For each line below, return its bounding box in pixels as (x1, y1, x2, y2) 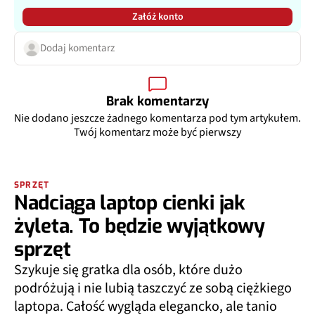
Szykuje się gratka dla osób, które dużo (14, 257, 243, 278)
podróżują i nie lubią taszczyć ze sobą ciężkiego (14, 276, 292, 296)
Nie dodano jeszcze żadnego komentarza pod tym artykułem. (14, 108, 301, 124)
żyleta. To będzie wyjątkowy (14, 210, 265, 237)
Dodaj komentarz (40, 38, 115, 53)
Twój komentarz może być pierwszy (74, 122, 241, 138)
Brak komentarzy (106, 90, 209, 108)
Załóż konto (131, 7, 184, 22)
